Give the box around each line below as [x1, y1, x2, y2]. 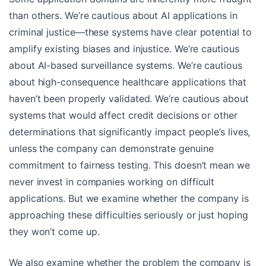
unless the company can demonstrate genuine [9, 142, 214, 154]
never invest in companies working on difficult [9, 175, 215, 188]
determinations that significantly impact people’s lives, [9, 125, 251, 138]
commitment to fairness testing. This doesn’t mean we [9, 159, 250, 171]
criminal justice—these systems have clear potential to [9, 26, 252, 38]
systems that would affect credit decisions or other [9, 109, 237, 121]
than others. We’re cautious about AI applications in [9, 9, 237, 21]
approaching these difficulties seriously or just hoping [9, 208, 248, 221]
